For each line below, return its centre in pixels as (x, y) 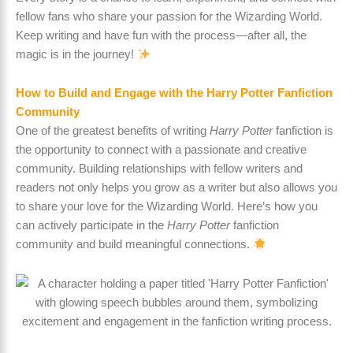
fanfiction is (303, 131)
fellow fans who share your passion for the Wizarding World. (169, 16)
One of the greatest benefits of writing (113, 131)
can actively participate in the (91, 226)
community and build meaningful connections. (134, 245)
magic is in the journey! (76, 54)
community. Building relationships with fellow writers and (159, 169)
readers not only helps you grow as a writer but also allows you (176, 188)
